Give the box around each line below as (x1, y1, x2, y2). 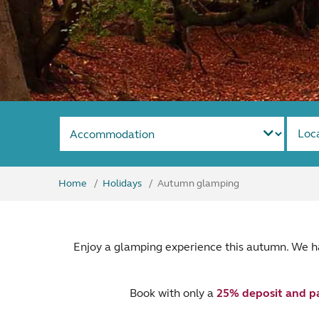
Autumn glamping (157, 177, 239, 189)
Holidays (103, 177, 142, 189)
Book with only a (129, 286, 216, 300)
